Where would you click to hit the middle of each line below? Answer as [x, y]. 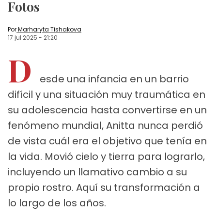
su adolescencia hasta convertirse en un [107, 110]
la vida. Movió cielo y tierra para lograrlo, [106, 156]
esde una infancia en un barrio [114, 79]
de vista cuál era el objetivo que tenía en [107, 141]
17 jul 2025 [23, 37]
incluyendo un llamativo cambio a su [97, 172]
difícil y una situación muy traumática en [107, 94]
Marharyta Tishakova [50, 29]
